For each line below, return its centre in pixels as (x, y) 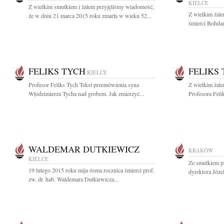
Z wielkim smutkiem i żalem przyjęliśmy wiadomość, (91, 6)
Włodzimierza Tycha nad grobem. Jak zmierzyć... (86, 93)
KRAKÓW (201, 150)
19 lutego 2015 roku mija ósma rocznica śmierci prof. (91, 170)
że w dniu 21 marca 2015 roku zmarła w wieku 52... (90, 15)
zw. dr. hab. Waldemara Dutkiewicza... (73, 179)
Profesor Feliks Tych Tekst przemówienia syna (84, 84)
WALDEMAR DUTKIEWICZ (84, 149)
